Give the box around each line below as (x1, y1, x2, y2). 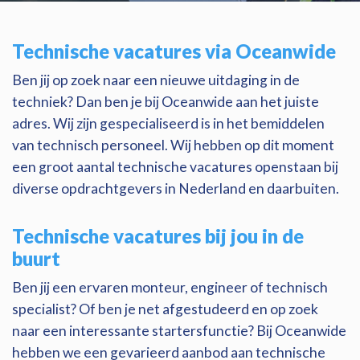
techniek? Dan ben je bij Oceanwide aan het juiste (12, 93, 319, 110)
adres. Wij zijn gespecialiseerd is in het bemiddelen (12, 115, 325, 132)
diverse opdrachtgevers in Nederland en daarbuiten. (12, 180, 339, 197)
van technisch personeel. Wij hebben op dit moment (12, 137, 334, 153)
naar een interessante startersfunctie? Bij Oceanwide (12, 322, 346, 339)
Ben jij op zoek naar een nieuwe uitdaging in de (12, 72, 300, 88)
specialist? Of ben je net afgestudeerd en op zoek (12, 301, 318, 317)
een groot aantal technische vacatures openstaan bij (12, 158, 338, 175)
